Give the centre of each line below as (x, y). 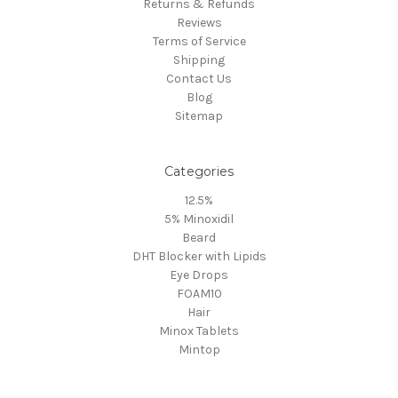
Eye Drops (199, 275)
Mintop (199, 350)
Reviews (199, 23)
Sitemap (199, 116)
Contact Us (199, 79)
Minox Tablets (199, 331)
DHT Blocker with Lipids (199, 257)
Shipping (199, 60)
